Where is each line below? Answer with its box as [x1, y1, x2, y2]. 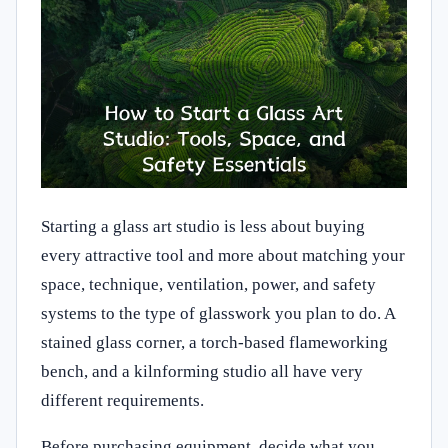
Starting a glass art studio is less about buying [41, 216, 365, 236]
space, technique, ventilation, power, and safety [41, 274, 376, 294]
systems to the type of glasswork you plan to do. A [41, 303, 395, 323]
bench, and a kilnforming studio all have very [41, 361, 363, 381]
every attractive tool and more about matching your [41, 245, 405, 265]
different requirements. [41, 390, 204, 410]
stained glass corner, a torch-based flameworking [41, 332, 388, 352]
